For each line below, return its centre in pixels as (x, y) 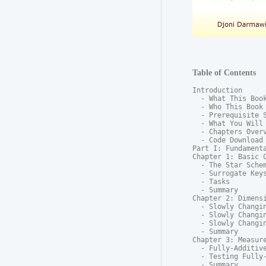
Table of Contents (224, 73)
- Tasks (211, 182)
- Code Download (228, 140)
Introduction (217, 91)
